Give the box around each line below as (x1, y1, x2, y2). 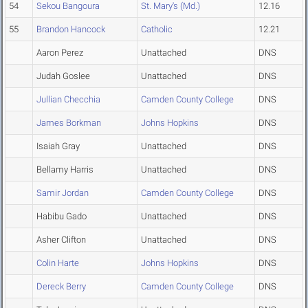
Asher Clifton (36, 234, 86, 245)
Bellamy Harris (36, 164, 93, 175)
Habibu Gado (36, 211, 87, 222)
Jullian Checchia (36, 94, 100, 105)
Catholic (141, 24, 173, 35)
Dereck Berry (36, 281, 86, 292)
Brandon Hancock (36, 24, 105, 35)
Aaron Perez (36, 47, 83, 58)
